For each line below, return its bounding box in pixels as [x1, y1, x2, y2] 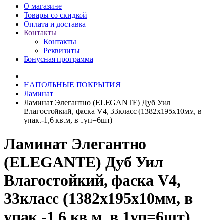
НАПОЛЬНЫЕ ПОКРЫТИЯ [24, 81, 121, 89]
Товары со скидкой [24, 11, 87, 19]
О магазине [24, 2, 62, 10]
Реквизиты [43, 46, 80, 55]
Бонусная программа [24, 55, 93, 63]
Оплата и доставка [24, 20, 86, 28]
